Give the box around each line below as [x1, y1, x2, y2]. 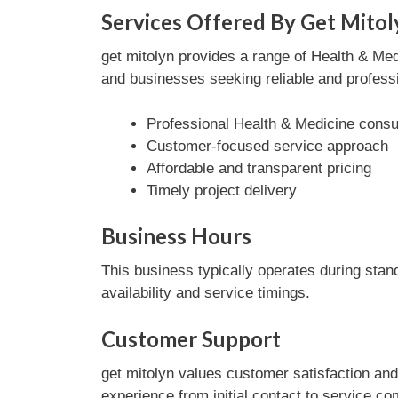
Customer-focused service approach [146, 137, 388, 155]
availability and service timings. [100, 284, 310, 301]
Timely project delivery [146, 181, 297, 199]
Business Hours [100, 223, 251, 249]
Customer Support [100, 325, 281, 352]
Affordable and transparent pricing [146, 159, 371, 177]
